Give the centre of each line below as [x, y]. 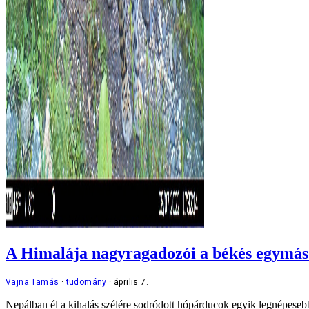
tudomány [86, 282]
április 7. [131, 282]
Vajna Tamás [32, 282]
